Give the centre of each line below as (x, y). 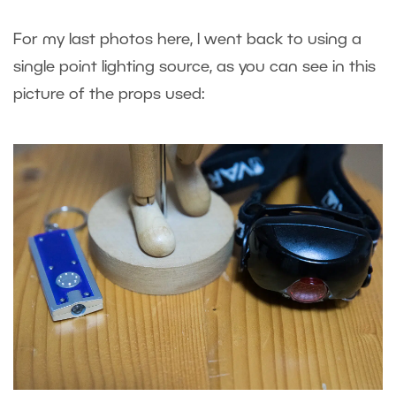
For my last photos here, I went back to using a (187, 39)
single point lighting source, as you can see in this (194, 67)
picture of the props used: (109, 94)
